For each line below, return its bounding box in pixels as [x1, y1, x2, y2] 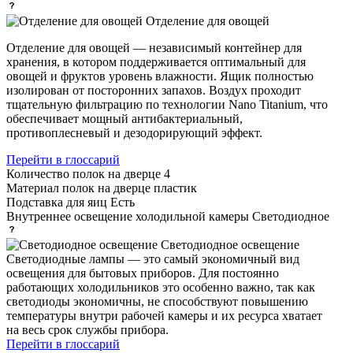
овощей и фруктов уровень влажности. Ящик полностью [6, 69, 314, 83]
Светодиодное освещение [161, 237, 299, 251]
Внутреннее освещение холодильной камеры [6, 209, 252, 223]
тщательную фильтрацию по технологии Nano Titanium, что [6, 97, 328, 111]
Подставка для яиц [6, 195, 110, 209]
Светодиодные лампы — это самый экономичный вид [6, 251, 299, 266]
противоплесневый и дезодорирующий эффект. [6, 125, 262, 139]
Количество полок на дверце [6, 166, 164, 180]
